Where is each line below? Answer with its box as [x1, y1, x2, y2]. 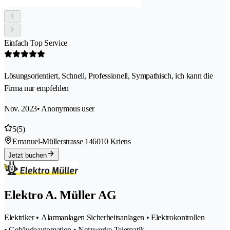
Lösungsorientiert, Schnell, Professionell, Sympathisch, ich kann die [4, 71, 213, 80]
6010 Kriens [92, 137, 131, 146]
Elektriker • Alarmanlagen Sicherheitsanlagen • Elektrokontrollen [4, 213, 205, 222]
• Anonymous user [37, 104, 95, 113]
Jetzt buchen [8, 151, 47, 159]
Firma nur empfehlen [4, 83, 69, 92]
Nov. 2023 [4, 104, 37, 113]
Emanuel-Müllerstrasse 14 [12, 137, 93, 146]
